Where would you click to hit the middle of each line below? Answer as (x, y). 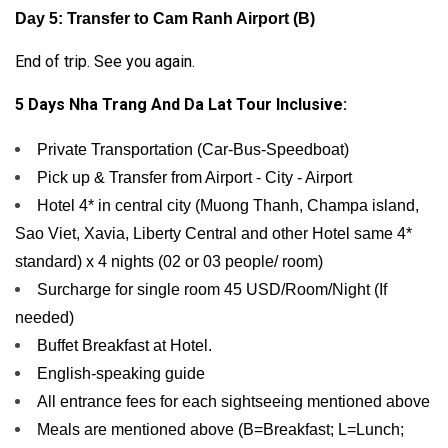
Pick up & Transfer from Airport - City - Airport (194, 177)
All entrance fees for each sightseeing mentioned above (233, 401)
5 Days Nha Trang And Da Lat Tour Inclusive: (181, 104)
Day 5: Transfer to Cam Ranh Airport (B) (165, 18)
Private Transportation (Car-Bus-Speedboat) (193, 149)
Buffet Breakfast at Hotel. (124, 345)
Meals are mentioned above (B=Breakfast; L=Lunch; (220, 429)
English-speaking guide (121, 373)
